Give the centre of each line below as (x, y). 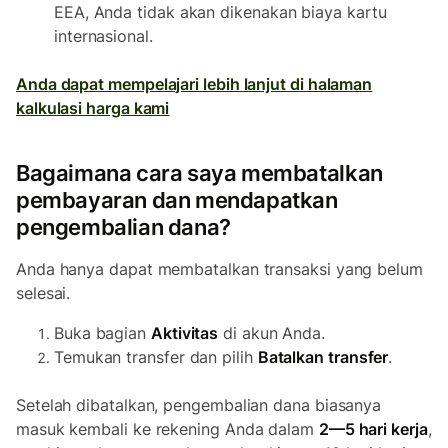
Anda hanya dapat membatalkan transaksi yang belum (219, 269)
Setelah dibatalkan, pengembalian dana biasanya (199, 405)
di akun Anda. (272, 333)
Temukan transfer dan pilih (156, 357)
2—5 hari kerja (373, 429)
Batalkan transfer (323, 357)
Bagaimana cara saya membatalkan (199, 173)
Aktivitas (185, 333)
